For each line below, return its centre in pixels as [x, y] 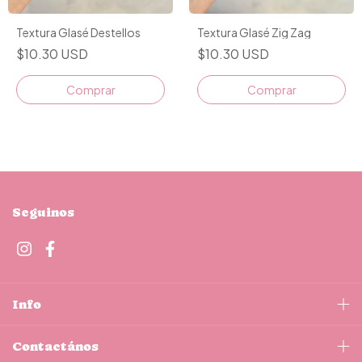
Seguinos [43, 212]
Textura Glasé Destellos [78, 32]
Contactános [55, 346]
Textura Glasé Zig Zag [254, 32]
